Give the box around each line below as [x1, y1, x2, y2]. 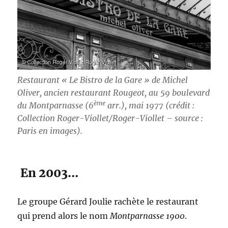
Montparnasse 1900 [110, 211, 185, 221]
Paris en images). [17, 126, 83, 136]
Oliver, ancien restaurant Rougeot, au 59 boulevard [17, 88, 210, 98]
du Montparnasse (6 [17, 100, 94, 111]
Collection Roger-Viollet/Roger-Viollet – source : [17, 113, 204, 124]
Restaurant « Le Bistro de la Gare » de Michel [17, 75, 188, 85]
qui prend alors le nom [17, 211, 110, 221]
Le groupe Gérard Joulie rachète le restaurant [17, 196, 199, 207]
